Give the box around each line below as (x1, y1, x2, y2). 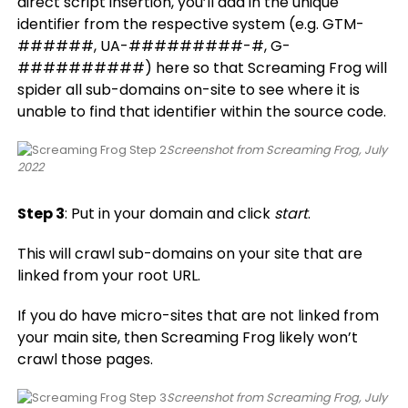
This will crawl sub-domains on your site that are (16, 243, 362, 264)
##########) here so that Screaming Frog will (16, 57, 387, 78)
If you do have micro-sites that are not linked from (16, 305, 379, 326)
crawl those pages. (16, 349, 153, 370)
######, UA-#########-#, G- (16, 36, 291, 56)
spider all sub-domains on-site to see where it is (16, 79, 360, 100)
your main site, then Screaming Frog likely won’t (16, 327, 358, 348)
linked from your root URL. (16, 265, 200, 286)
